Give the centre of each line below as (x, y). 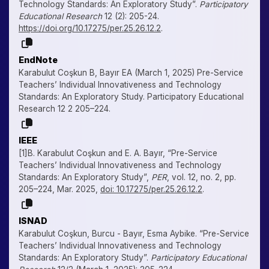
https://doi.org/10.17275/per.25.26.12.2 (90, 28)
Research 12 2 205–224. (65, 108)
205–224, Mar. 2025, (59, 189)
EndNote (38, 59)
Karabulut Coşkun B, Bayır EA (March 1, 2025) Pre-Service (131, 72)
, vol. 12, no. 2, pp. (201, 177)
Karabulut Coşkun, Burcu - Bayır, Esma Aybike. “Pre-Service (134, 233)
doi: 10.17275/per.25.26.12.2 (151, 189)
